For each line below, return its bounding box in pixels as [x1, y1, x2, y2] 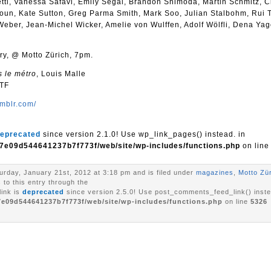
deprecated [22, 188, 64, 195]
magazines [196, 169, 233, 176]
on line [223, 198, 250, 205]
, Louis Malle [36, 70, 86, 78]
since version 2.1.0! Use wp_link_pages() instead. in [41, 130, 246, 139]
